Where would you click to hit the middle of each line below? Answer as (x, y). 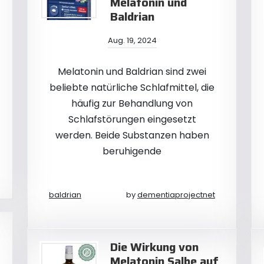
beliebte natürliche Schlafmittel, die (132, 88)
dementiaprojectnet (176, 195)
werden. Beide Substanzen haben (132, 135)
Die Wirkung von (154, 247)
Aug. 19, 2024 (132, 40)
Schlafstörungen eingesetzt (132, 119)
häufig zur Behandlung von (132, 103)
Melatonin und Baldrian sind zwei (132, 72)
